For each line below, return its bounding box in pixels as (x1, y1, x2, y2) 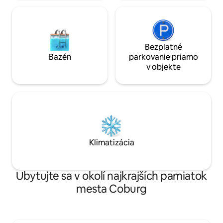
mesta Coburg (76, 181, 147, 196)
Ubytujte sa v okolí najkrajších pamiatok (16, 168, 207, 183)
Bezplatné (144, 41, 182, 52)
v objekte (146, 61, 181, 72)
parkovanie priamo (128, 51, 198, 62)
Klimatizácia (89, 137, 134, 148)
